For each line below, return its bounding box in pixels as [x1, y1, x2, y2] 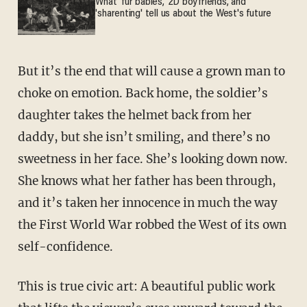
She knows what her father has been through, [17, 173, 276, 188]
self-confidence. [17, 238, 113, 254]
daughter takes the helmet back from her [17, 107, 251, 123]
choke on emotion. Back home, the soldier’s [17, 85, 268, 101]
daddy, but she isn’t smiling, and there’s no [17, 129, 270, 145]
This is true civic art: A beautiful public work [17, 278, 26, 294]
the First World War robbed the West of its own [17, 217, 286, 232]
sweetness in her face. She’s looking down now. [17, 151, 288, 167]
